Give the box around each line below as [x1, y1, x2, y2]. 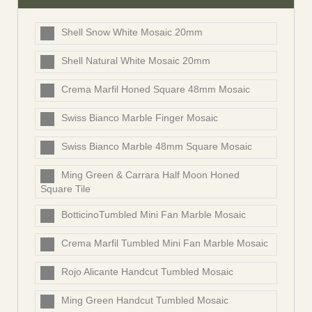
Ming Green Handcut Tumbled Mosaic [61, 295, 228, 306]
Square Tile [40, 183, 91, 195]
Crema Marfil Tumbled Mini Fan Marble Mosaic [61, 237, 268, 249]
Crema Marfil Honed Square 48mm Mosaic [61, 84, 250, 95]
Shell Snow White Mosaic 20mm [61, 26, 203, 38]
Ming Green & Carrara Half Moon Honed [61, 169, 240, 181]
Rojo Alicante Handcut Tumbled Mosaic [61, 266, 233, 278]
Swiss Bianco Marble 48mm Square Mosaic [61, 141, 252, 153]
